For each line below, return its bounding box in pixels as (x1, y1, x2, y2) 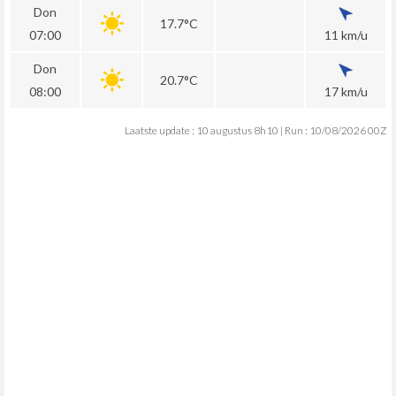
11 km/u (324, 27, 368, 42)
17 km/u (324, 84, 368, 99)
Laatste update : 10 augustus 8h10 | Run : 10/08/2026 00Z (125, 124, 387, 137)
